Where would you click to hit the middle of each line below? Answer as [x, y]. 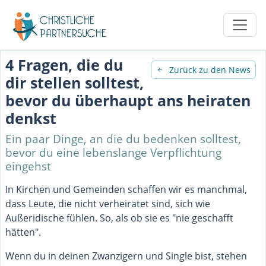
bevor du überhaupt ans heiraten [128, 100]
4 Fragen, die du [64, 64]
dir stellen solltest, [75, 82]
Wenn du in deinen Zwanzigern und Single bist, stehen [126, 256]
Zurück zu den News [210, 69]
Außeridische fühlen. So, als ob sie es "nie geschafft [119, 218]
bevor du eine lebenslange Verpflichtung [113, 152]
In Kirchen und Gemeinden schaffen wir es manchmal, [126, 189]
